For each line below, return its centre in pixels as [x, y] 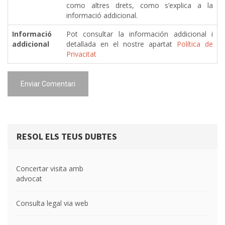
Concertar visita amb [50, 169]
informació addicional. [102, 16]
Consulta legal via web [52, 203]
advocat [29, 179]
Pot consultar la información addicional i [140, 34]
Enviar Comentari [48, 84]
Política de [195, 44]
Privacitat [81, 54]
